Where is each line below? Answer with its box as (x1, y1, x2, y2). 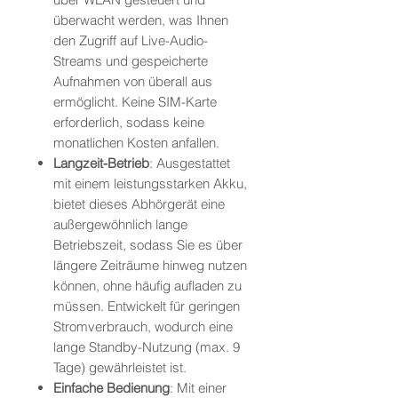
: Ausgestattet (149, 155, 230, 172)
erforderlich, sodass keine (53, 114, 204, 131)
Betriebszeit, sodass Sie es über (53, 236, 243, 254)
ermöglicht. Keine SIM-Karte (53, 93, 217, 111)
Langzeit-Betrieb (53, 155, 149, 172)
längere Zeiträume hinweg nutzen (53, 257, 247, 275)
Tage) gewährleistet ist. (53, 359, 187, 377)
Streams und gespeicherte (53, 52, 208, 70)
